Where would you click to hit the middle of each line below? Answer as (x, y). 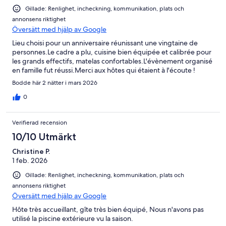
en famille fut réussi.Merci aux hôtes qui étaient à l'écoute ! (104, 70)
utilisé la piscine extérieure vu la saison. (73, 219)
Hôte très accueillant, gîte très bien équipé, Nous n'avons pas (108, 210)
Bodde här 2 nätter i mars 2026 (55, 83)
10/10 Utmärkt (44, 137)
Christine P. (31, 152)
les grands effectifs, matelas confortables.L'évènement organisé (112, 61)
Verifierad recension (40, 123)
